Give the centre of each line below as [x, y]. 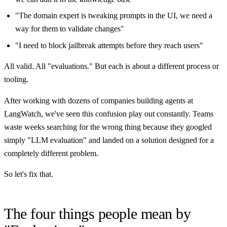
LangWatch [23, 113]
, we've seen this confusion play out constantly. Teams [127, 113]
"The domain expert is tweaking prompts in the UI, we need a [113, 16]
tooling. [16, 80]
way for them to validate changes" [69, 29]
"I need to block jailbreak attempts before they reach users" [109, 45]
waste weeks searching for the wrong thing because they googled [108, 127]
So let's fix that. [29, 174]
